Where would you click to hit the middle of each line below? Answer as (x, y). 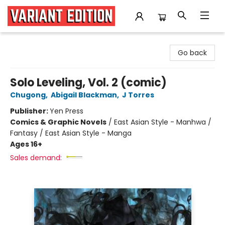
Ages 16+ (26, 144)
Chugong (28, 95)
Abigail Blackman (84, 95)
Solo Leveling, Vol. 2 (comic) (88, 83)
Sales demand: (36, 158)
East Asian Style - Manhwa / (163, 122)
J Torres (138, 95)
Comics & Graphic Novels (58, 122)
